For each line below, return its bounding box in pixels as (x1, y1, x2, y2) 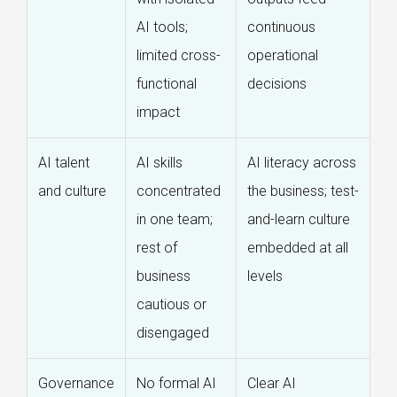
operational (247, 47, 318, 65)
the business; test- (247, 183, 359, 200)
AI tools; (136, 19, 188, 36)
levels (247, 268, 283, 285)
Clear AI (247, 375, 296, 393)
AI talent (38, 154, 90, 172)
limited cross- (136, 47, 221, 65)
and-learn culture (247, 211, 350, 229)
